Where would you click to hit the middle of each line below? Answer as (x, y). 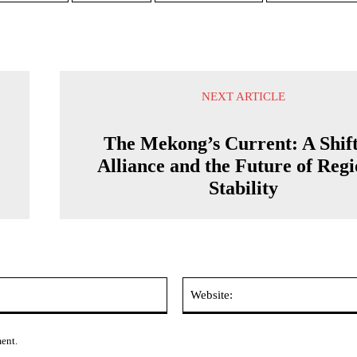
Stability (244, 188)
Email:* (184, 285)
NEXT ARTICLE (244, 96)
